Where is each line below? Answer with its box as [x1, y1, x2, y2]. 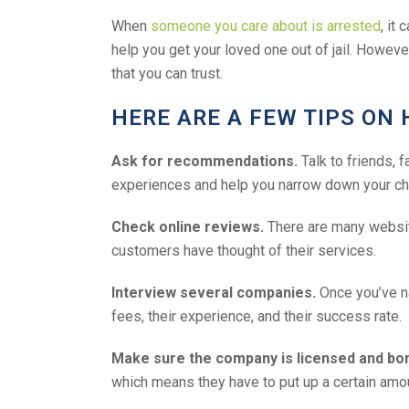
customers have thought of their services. [111, 241, 376, 259]
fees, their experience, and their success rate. [111, 307, 402, 325]
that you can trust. [111, 64, 223, 82]
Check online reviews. [111, 217, 264, 236]
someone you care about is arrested [151, 16, 381, 35]
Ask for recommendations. [111, 152, 298, 170]
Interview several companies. [111, 283, 316, 301]
